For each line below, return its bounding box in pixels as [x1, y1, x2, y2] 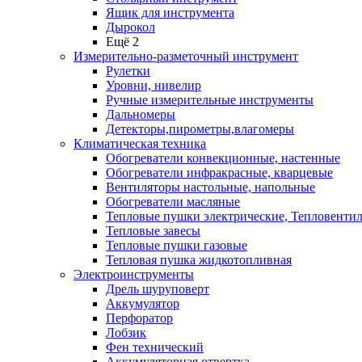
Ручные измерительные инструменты [106, 93, 314, 107]
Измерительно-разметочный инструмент [74, 49, 298, 63]
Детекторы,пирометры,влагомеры [106, 122, 294, 136]
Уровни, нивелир [106, 78, 201, 92]
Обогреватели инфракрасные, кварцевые [106, 166, 333, 179]
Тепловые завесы [106, 224, 200, 238]
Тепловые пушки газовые [106, 238, 247, 252]
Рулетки [106, 64, 150, 78]
